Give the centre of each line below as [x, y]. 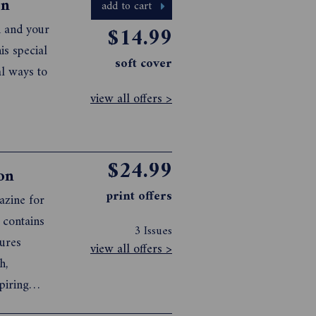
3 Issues [153, 232]
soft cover [144, 64]
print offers [139, 197]
